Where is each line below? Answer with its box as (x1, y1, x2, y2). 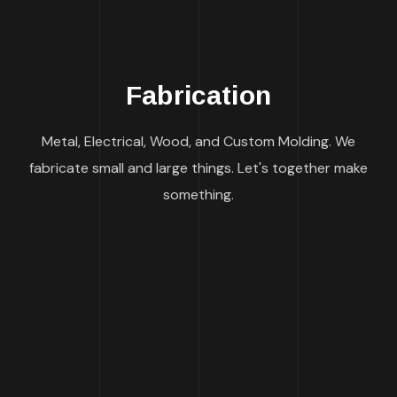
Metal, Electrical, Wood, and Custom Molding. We (42, 132, 355, 151)
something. (163, 185, 234, 204)
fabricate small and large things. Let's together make (29, 159, 368, 177)
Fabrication (126, 81, 271, 110)
